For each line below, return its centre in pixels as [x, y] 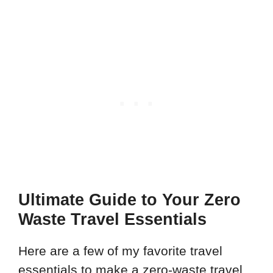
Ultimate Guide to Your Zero [129, 200]
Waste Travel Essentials [112, 220]
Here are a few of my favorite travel [120, 251]
